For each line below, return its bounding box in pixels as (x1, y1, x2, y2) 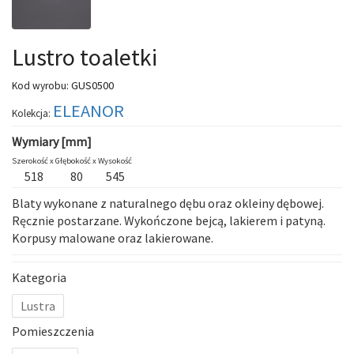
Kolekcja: (12, 106, 51, 120)
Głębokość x (55, 155, 98, 166)
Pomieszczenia (12, 322, 94, 339)
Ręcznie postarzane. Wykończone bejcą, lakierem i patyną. (12, 212, 326, 228)
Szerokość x (12, 155, 55, 166)
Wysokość (98, 155, 132, 166)
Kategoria (12, 269, 66, 285)
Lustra (21, 297, 55, 314)
